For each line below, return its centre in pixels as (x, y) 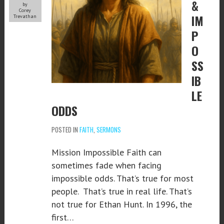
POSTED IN (65, 129)
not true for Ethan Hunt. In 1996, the (121, 204)
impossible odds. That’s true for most (122, 178)
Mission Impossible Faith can (106, 152)
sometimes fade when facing (106, 165)
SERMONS (108, 129)
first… (62, 217)
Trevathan (25, 16)
